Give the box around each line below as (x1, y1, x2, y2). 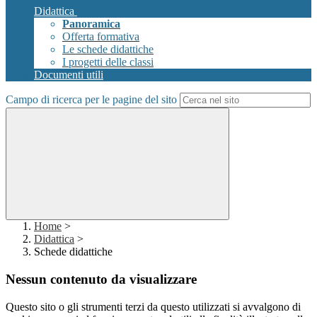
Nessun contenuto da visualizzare (6, 272, 197, 287)
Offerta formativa (62, 30, 139, 43)
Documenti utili (34, 69, 103, 81)
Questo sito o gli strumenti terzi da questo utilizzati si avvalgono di (6, 300, 301, 313)
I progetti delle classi (62, 56, 154, 69)
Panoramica (62, 18, 120, 30)
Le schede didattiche (62, 43, 154, 56)
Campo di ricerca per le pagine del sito (6, 93, 177, 106)
